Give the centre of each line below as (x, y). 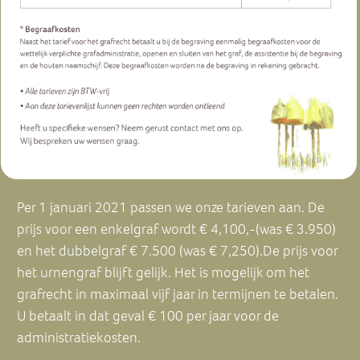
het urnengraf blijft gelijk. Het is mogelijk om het (163, 273)
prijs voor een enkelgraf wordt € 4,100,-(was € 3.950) (176, 229)
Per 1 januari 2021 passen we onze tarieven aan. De (171, 208)
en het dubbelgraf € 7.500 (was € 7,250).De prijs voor (177, 251)
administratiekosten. (79, 338)
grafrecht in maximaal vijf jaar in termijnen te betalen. (178, 295)
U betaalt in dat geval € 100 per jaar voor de (148, 316)
